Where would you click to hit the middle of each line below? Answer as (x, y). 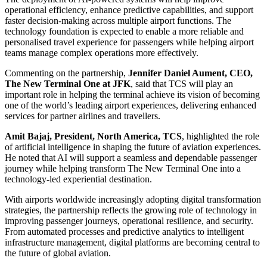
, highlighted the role (221, 136)
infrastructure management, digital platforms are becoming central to (132, 242)
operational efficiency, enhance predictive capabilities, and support (129, 10)
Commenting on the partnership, (66, 73)
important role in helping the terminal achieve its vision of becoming (132, 94)
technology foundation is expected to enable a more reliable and (124, 31)
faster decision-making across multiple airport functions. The (118, 20)
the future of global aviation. (58, 253)
